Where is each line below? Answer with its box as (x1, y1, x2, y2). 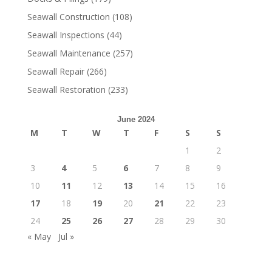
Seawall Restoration (27, 84, 106, 96)
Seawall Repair (27, 66, 84, 78)
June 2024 (117, 115, 155, 124)
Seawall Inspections (27, 29, 104, 41)
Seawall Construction (27, 11, 110, 23)
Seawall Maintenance (27, 47, 110, 59)
